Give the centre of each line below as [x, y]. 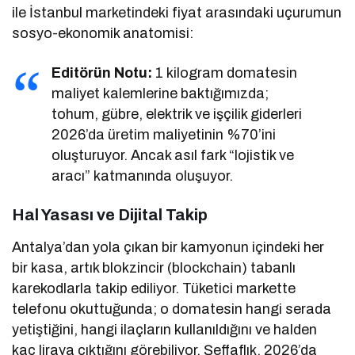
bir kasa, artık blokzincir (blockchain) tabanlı [154, 267]
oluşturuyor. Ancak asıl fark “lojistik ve [173, 155]
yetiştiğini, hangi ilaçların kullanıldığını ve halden [165, 329]
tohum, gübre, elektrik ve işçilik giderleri [177, 114]
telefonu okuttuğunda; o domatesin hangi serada [172, 309]
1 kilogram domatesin [225, 73]
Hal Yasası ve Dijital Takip [110, 214]
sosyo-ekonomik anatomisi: [103, 33]
